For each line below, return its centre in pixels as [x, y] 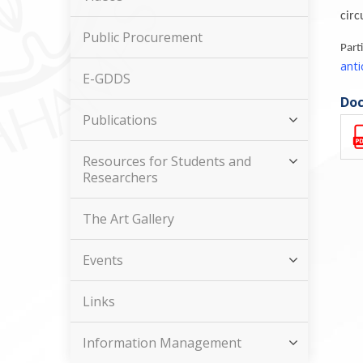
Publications [120, 120]
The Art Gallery [128, 219]
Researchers [120, 177]
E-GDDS [107, 79]
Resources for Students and [167, 161]
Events [103, 260]
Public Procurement [143, 37]
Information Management [162, 343]
